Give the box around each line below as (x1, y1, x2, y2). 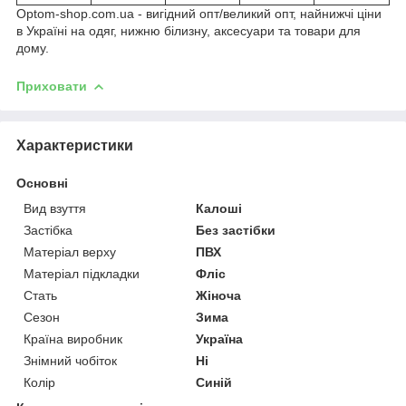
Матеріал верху (24, 244, 116, 259)
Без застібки (196, 222, 276, 237)
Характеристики (16, 137, 133, 153)
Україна (196, 331, 244, 346)
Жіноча (196, 287, 242, 303)
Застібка (24, 222, 72, 237)
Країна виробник (24, 331, 122, 346)
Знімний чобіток (24, 353, 117, 368)
